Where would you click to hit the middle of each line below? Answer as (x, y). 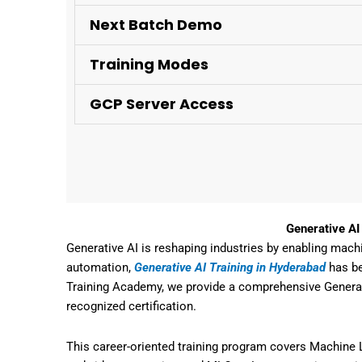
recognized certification (130, 306)
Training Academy (114, 287)
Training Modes (149, 64)
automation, (100, 267)
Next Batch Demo (156, 25)
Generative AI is (110, 248)
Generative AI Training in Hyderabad (230, 267)
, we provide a (200, 287)
